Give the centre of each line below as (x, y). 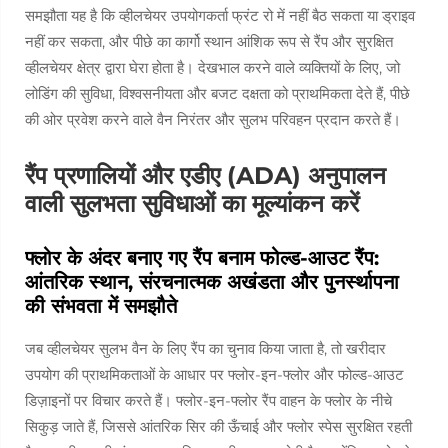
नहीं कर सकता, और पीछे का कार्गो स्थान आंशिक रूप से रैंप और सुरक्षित (209, 41)
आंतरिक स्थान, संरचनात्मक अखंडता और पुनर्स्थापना (212, 282)
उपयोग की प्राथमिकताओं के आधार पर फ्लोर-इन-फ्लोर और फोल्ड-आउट (214, 374)
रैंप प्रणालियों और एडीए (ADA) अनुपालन (205, 175)
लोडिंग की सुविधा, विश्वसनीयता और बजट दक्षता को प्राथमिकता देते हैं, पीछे (217, 93)
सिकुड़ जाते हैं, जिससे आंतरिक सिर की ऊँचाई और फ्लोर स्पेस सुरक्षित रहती (218, 426)
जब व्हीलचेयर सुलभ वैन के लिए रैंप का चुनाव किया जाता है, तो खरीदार (205, 348)
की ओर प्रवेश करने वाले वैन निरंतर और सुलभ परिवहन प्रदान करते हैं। (213, 119)
